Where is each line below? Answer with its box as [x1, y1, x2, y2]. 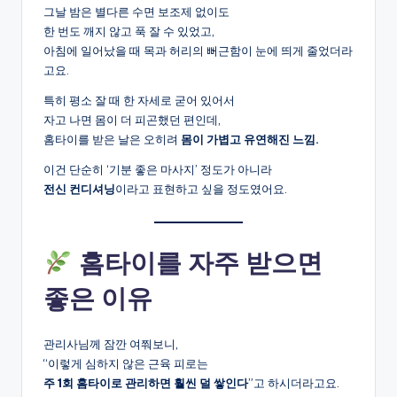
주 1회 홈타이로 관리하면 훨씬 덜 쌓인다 [43, 376, 248, 391]
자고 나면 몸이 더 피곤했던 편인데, [43, 113, 221, 128]
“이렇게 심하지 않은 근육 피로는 [43, 356, 208, 371]
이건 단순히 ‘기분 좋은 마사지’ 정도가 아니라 [43, 162, 272, 177]
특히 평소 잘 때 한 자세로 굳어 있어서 [43, 93, 235, 108]
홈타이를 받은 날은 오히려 [43, 132, 181, 147]
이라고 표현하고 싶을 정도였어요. [115, 182, 287, 197]
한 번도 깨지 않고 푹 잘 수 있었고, [43, 24, 214, 39]
